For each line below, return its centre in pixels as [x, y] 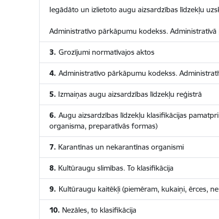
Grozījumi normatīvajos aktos [106, 52]
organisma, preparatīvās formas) [103, 126]
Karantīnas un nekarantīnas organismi [120, 147]
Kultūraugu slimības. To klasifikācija [115, 168]
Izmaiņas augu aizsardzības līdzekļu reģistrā [129, 94]
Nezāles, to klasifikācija [98, 210]
